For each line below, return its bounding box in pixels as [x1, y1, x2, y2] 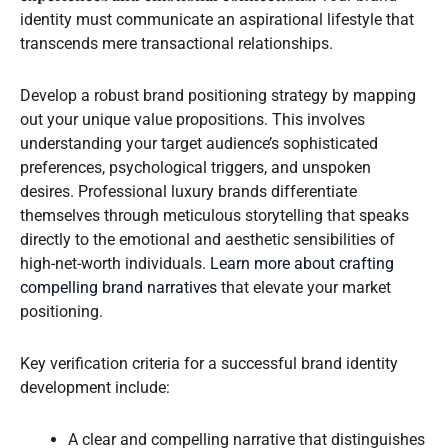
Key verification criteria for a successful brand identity [20, 353, 398, 373]
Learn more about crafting [210, 253, 394, 273]
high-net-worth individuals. [20, 253, 210, 273]
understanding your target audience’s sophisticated [20, 133, 378, 153]
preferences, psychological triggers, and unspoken [20, 157, 371, 177]
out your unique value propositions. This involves [20, 109, 365, 129]
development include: [20, 377, 170, 397]
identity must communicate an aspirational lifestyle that [20, 9, 414, 29]
